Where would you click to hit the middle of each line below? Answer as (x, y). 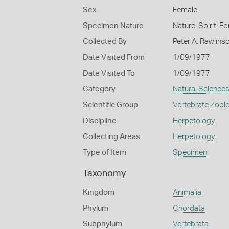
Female (185, 10)
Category (99, 89)
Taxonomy (104, 174)
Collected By (105, 42)
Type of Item (105, 153)
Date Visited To (109, 73)
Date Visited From (114, 58)
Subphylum (102, 224)
